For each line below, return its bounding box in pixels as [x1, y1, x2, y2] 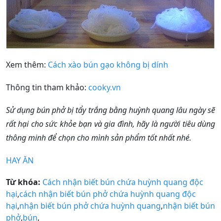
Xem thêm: [6, 59, 48, 70]
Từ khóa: [6, 176, 40, 187]
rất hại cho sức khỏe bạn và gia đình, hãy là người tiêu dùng [6, 118, 215, 129]
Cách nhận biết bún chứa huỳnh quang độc [42, 176, 203, 187]
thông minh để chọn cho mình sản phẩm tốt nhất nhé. [6, 132, 191, 143]
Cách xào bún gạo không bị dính [48, 59, 168, 70]
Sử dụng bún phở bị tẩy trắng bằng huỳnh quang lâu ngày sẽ [6, 104, 215, 115]
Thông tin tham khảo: [6, 81, 88, 93]
